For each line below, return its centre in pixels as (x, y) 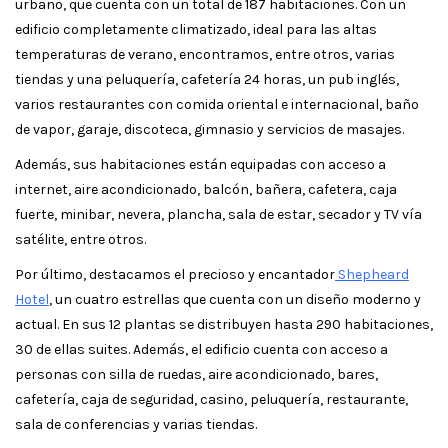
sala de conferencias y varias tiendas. (136, 424)
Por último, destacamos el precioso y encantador (175, 274)
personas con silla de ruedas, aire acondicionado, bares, (196, 374)
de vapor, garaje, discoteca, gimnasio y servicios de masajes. (209, 129)
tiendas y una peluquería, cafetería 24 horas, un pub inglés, (207, 79)
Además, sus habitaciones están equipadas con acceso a (200, 164)
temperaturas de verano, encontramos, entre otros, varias (205, 54)
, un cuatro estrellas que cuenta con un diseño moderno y (235, 299)
